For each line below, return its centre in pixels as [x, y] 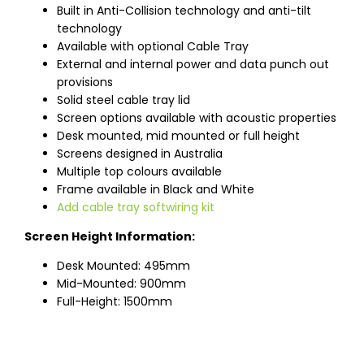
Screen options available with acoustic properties [197, 118]
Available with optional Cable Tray [153, 47]
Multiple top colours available [139, 172]
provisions [85, 82]
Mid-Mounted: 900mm [121, 284]
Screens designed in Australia [140, 154]
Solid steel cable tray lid [123, 100]
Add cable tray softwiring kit [136, 208]
